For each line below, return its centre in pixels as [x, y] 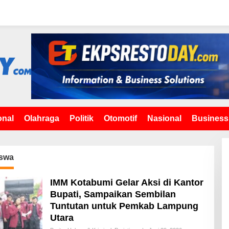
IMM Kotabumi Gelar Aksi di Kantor [127, 182]
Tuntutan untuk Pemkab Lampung [124, 206]
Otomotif [120, 118]
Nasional [164, 118]
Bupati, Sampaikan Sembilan [113, 194]
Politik [82, 118]
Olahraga [42, 118]
